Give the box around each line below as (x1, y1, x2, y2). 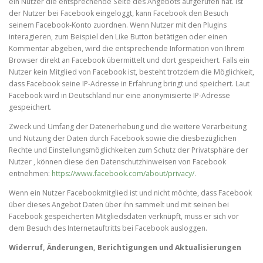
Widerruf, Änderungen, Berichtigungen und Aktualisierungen (9, 242, 241, 253)
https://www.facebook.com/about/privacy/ (52, 168, 194, 179)
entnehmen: (9, 168, 52, 179)
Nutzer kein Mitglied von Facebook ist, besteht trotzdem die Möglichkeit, (9, 66, 254, 77)
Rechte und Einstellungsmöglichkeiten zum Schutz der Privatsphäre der (9, 145, 248, 156)
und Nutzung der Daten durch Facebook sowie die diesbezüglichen (9, 133, 237, 144)
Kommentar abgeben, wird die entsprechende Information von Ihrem (9, 43, 245, 53)
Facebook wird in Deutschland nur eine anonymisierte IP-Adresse (9, 90, 230, 100)
